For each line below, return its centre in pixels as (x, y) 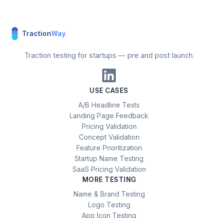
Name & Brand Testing (109, 194)
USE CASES (109, 90)
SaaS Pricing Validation (109, 169)
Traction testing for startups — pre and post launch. (109, 55)
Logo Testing (109, 204)
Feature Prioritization (109, 147)
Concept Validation (109, 137)
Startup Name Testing (109, 158)
